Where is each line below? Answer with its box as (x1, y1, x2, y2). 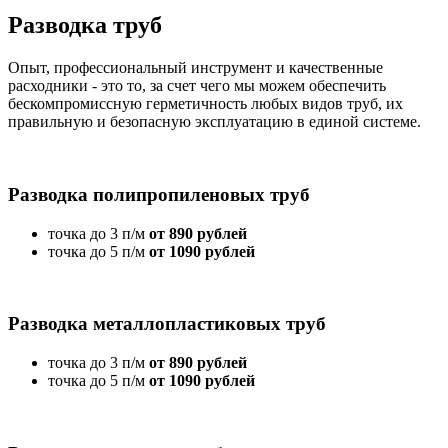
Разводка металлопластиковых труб (8, 313, 326, 335)
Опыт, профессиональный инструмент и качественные (8, 59, 383, 77)
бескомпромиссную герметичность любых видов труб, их (8, 95, 403, 113)
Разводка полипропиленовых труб (8, 183, 310, 205)
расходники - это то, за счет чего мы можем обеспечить (8, 77, 386, 95)
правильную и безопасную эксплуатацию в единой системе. (8, 113, 421, 131)
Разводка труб (8, 12, 162, 39)
